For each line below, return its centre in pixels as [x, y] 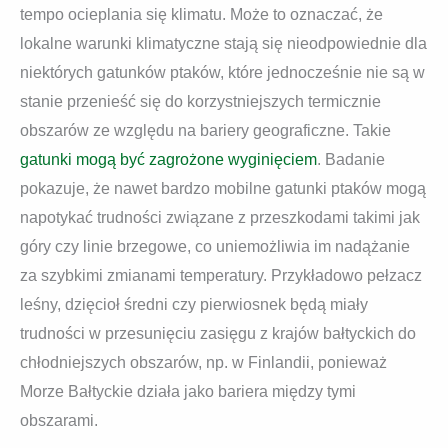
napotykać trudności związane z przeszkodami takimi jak [220, 218]
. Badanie [351, 160]
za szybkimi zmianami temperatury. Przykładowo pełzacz [221, 276]
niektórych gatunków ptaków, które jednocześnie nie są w [222, 73]
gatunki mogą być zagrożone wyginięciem [168, 160]
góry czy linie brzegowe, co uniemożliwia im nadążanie [215, 247]
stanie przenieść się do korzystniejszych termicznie [200, 102]
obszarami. [59, 421]
